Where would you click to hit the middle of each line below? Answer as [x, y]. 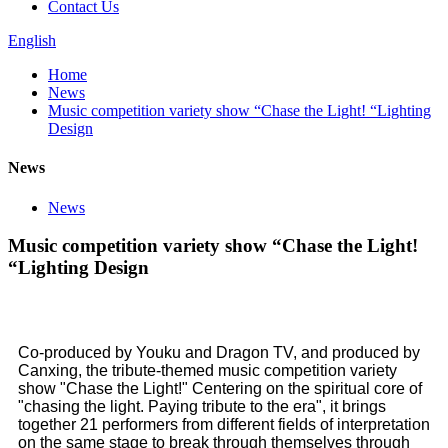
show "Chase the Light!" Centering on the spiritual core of [220, 388]
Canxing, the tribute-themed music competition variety [207, 370]
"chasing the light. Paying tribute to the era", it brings [202, 406]
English [32, 40]
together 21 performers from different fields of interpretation [224, 424]
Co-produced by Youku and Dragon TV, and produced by [219, 352]
